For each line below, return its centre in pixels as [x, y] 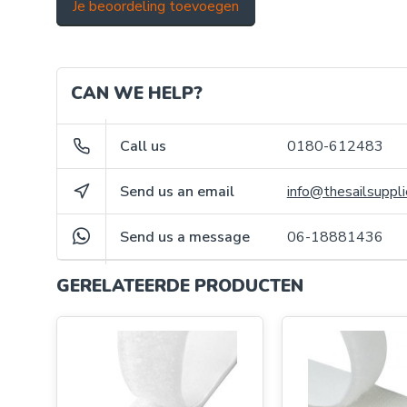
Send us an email [178, 191]
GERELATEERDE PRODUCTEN [180, 286]
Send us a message [185, 237]
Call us [144, 146]
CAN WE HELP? [137, 94]
